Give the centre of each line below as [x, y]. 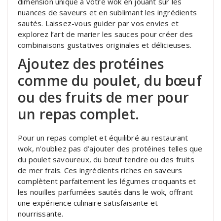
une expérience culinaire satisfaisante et [88, 203]
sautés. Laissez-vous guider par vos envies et [98, 23]
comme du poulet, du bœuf [110, 80]
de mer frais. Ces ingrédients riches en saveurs [100, 170]
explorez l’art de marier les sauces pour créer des [106, 34]
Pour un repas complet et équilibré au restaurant [103, 137]
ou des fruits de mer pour [104, 97]
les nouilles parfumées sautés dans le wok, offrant [106, 192]
